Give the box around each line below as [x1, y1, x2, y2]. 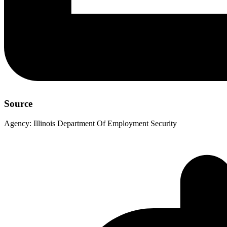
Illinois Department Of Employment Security [33, 119, 177, 128]
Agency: [4, 119, 31, 128]
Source [4, 98, 32, 109]
